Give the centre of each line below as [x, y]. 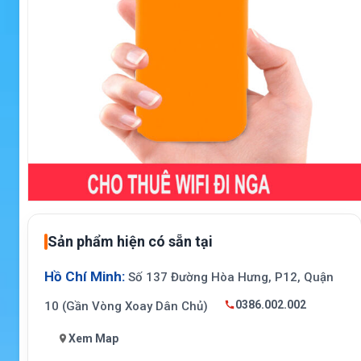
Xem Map [93, 338]
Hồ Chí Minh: [85, 277]
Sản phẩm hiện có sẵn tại [130, 242]
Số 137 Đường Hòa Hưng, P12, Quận [229, 278]
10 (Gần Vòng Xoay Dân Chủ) [128, 307]
